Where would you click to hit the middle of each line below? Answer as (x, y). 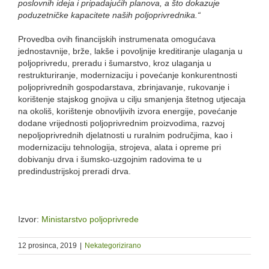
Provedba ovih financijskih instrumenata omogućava (117, 39)
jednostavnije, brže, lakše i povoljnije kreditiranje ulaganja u (130, 51)
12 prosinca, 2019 (47, 245)
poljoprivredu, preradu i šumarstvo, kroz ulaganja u (115, 63)
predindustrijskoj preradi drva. (74, 171)
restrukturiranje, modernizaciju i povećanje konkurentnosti (128, 75)
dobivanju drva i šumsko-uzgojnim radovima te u (110, 159)
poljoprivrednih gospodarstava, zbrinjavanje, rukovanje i (124, 87)
